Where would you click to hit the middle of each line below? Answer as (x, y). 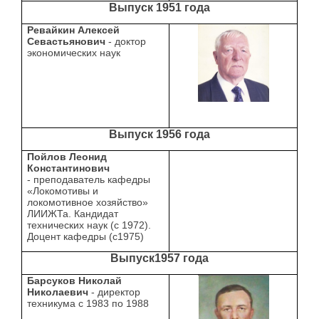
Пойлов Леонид (67, 157)
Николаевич (58, 292)
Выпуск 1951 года (159, 8)
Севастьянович (67, 42)
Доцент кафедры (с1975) (86, 237)
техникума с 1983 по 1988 (88, 304)
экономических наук (74, 53)
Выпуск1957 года (159, 258)
